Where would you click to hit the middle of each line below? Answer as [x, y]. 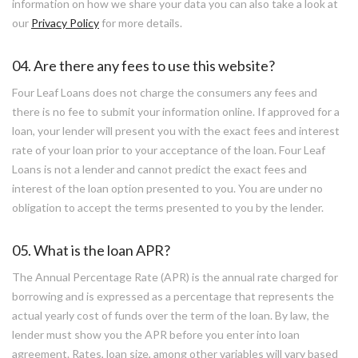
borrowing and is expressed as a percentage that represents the [173, 296]
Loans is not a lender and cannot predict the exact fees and [159, 169]
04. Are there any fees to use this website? [143, 66]
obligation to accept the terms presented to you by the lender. [168, 207]
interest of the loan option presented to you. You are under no [167, 188]
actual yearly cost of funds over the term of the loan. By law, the [171, 315]
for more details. [141, 23]
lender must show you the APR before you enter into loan [156, 334]
